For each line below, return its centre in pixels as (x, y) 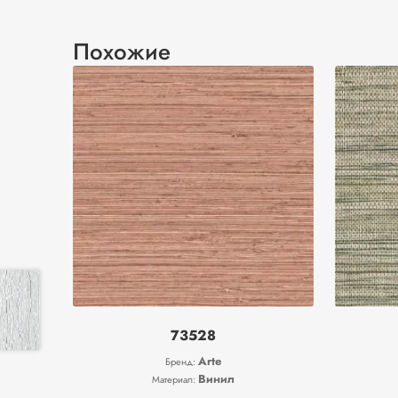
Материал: (175, 379)
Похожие (122, 51)
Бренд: (182, 361)
